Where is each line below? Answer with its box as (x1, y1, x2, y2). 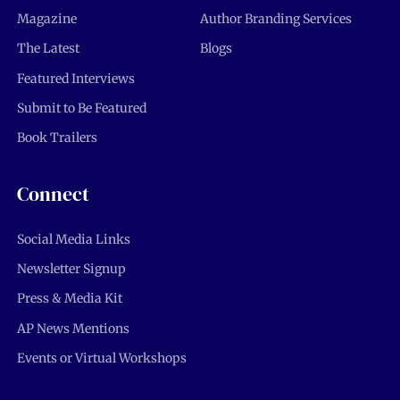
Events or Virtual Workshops (16, 350, 187, 367)
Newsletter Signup (16, 261, 126, 278)
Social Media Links (16, 230, 130, 247)
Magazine (16, 10, 77, 27)
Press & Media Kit (16, 290, 122, 307)
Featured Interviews (16, 70, 135, 87)
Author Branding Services (199, 10, 352, 27)
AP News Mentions (16, 320, 129, 337)
